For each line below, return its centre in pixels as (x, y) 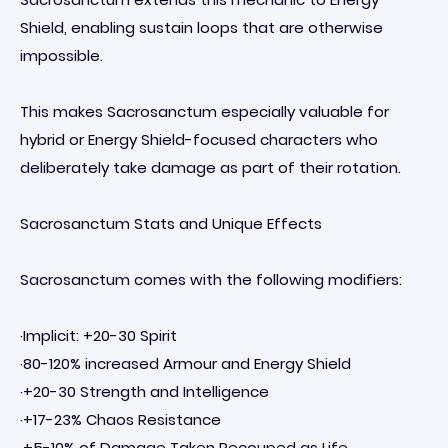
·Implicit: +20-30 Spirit (98, 335)
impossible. (61, 55)
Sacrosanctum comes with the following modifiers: (211, 279)
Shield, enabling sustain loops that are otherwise (201, 27)
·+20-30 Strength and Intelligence (144, 391)
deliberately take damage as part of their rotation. (210, 167)
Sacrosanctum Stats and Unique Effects (171, 223)
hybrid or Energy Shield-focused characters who (199, 139)
